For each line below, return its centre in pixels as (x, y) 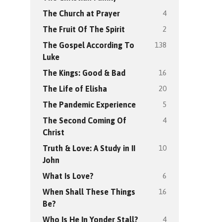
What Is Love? (68, 176)
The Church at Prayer (81, 13)
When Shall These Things (89, 192)
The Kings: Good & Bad (84, 73)
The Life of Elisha (75, 89)
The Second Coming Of (84, 120)
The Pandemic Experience (89, 105)
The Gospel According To (88, 45)
